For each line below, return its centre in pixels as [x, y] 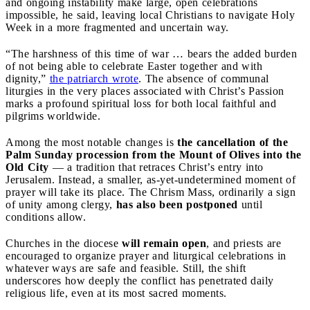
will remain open [164, 243]
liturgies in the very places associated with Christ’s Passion [145, 91]
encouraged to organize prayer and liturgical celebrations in [146, 255]
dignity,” [28, 78]
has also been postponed [177, 204]
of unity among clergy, [61, 204]
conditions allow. [46, 217]
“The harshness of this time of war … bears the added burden [151, 53]
